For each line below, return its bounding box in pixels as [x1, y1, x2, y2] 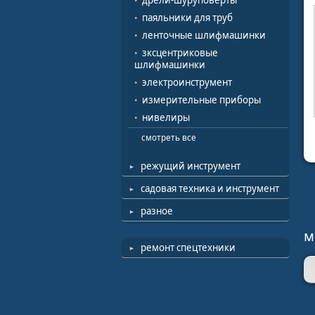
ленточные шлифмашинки [142, 29, 266, 41]
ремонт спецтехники [141, 241, 236, 254]
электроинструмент [142, 76, 232, 89]
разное [141, 205, 173, 217]
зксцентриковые [142, 46, 218, 59]
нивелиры [142, 111, 190, 124]
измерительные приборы [142, 94, 261, 106]
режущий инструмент [141, 160, 240, 172]
